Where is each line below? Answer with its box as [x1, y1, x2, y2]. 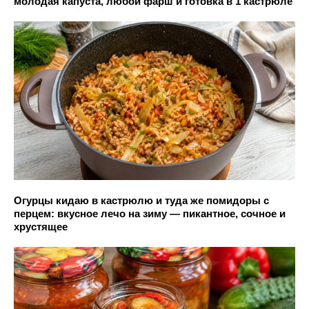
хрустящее [14, 220, 68, 232]
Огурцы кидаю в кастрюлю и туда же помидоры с [14, 194, 269, 206]
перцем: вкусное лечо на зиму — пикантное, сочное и [14, 207, 286, 219]
